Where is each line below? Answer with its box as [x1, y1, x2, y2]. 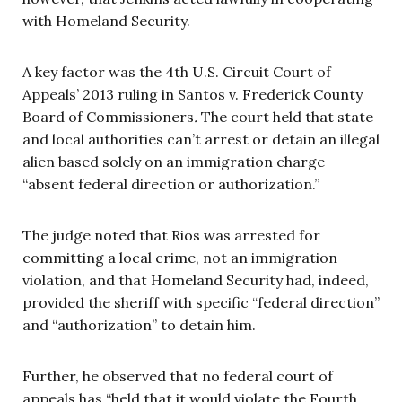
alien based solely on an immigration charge [22, 152, 325, 170]
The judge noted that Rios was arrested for [22, 225, 320, 244]
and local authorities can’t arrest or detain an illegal [22, 129, 380, 148]
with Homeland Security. [22, 11, 194, 30]
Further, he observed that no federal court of [22, 366, 333, 385]
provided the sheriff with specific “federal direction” [22, 293, 380, 311]
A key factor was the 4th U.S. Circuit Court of [22, 62, 331, 81]
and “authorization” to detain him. [22, 315, 259, 334]
